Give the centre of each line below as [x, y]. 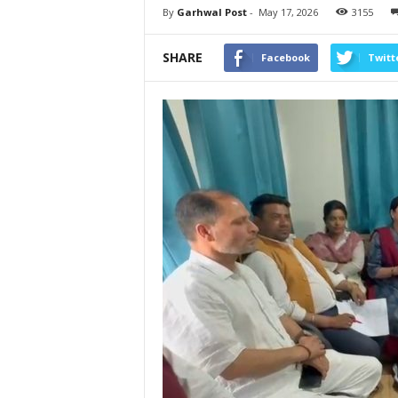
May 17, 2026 [288, 12]
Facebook [285, 57]
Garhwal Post [211, 12]
